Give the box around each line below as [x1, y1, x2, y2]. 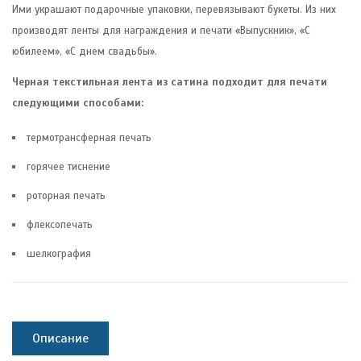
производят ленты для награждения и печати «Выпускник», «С [12, 23, 310, 37]
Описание [32, 330, 89, 346]
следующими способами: [12, 96, 143, 110]
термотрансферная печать [27, 131, 151, 144]
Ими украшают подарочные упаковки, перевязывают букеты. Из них [12, 2, 336, 16]
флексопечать [27, 218, 93, 231]
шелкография [27, 247, 91, 260]
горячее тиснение [27, 160, 110, 173]
